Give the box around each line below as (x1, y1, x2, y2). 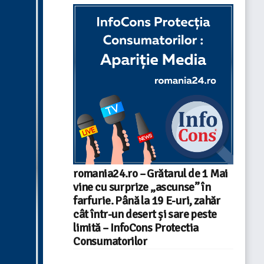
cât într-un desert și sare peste (73, 207, 217, 222)
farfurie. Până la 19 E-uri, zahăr (73, 193, 220, 208)
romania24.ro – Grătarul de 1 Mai (73, 166, 228, 181)
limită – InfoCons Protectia (73, 220, 199, 235)
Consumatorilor (73, 234, 147, 249)
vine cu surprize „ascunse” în (73, 180, 211, 194)
